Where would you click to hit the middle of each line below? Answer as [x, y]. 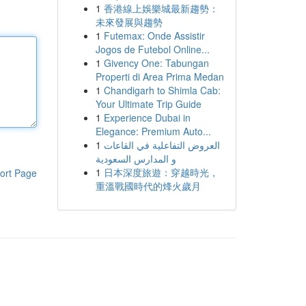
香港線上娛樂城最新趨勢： [161, 8]
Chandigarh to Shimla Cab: [162, 90]
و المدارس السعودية [136, 158]
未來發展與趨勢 [129, 22]
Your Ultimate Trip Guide [148, 104]
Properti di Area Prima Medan [159, 76]
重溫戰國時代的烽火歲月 [148, 186]
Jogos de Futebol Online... [152, 49]
